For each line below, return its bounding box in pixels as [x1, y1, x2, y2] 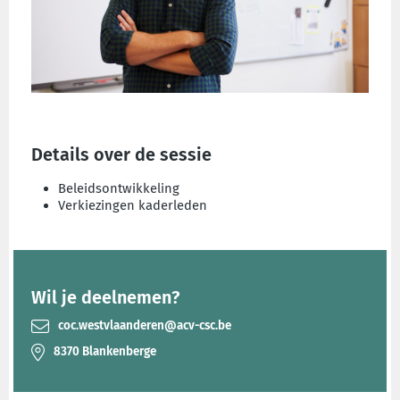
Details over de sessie [31, 143, 212, 165]
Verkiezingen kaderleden [58, 196, 207, 213]
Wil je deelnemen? [31, 286, 179, 308]
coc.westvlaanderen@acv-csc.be [58, 318, 231, 334]
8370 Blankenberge [54, 344, 156, 360]
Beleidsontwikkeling [58, 179, 179, 196]
